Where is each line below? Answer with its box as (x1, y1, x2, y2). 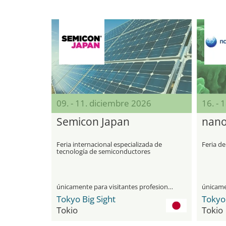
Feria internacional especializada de (56, 140, 162, 149)
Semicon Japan (56, 115, 130, 129)
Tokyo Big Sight (56, 193, 116, 205)
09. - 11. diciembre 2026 (56, 97, 151, 109)
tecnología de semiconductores (56, 147, 150, 156)
